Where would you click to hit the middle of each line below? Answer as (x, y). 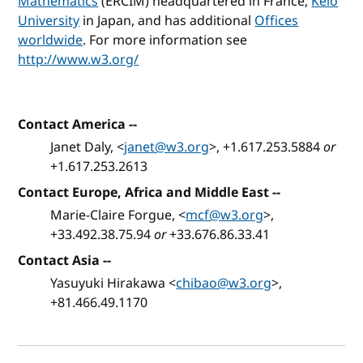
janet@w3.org (167, 147)
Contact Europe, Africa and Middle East (144, 192)
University (49, 21)
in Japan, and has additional (167, 21)
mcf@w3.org (225, 215)
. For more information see (165, 40)
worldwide (51, 40)
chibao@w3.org (224, 283)
